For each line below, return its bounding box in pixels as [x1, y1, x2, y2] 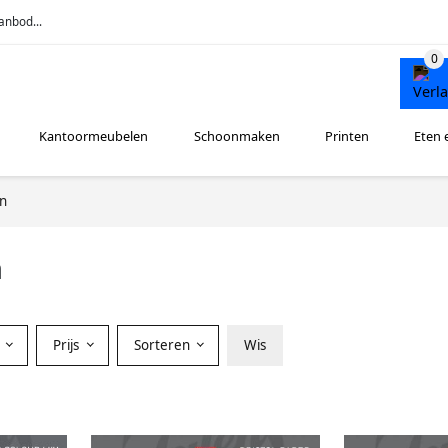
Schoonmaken [193, 127, 280, 146]
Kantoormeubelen [39, 127, 149, 146]
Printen [324, 127, 369, 146]
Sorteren [133, 335, 194, 354]
